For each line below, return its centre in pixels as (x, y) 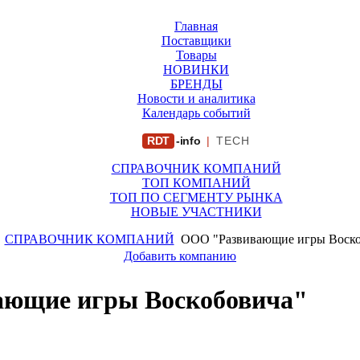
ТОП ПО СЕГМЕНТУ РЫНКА (196, 197)
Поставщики (196, 41)
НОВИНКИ (196, 70)
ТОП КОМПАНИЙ (196, 183)
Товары (196, 55)
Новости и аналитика (196, 98)
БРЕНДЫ (196, 84)
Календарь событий (196, 113)
